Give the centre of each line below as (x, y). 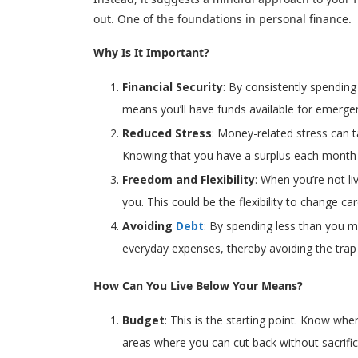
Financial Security (173, 87)
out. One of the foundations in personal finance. (223, 19)
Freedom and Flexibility (189, 180)
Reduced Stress (167, 133)
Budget (143, 320)
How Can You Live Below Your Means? (198, 286)
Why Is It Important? (151, 53)
